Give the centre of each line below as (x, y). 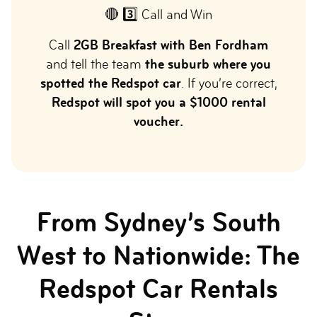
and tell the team (96, 64)
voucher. (158, 121)
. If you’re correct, (229, 83)
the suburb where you (208, 64)
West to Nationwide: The (158, 255)
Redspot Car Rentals (158, 289)
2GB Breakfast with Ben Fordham (171, 45)
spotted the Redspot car (110, 83)
